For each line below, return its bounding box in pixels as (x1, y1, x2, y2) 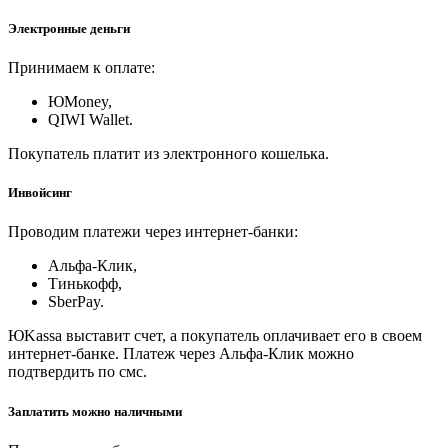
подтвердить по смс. (8, 363, 147, 381)
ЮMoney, (48, 93, 112, 111)
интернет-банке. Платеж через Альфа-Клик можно (8, 345, 354, 363)
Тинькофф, (48, 275, 122, 293)
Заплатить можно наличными (8, 403, 182, 419)
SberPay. (48, 293, 104, 311)
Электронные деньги (8, 20, 130, 36)
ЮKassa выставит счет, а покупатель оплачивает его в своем (8, 327, 422, 345)
